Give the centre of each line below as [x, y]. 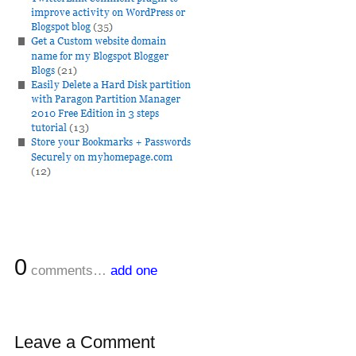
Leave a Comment [85, 342]
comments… [69, 271]
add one [134, 271]
